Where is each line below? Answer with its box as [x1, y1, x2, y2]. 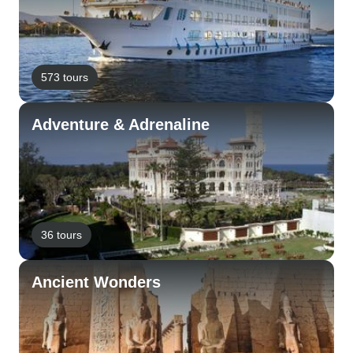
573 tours [41, 70, 88, 84]
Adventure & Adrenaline [32, 116, 210, 133]
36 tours [41, 228, 82, 241]
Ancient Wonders [32, 273, 161, 291]
